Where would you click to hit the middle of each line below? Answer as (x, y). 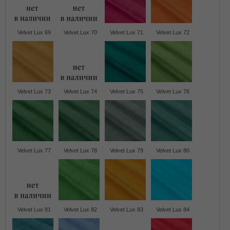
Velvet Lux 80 (172, 150)
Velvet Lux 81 (34, 209)
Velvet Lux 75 (126, 91)
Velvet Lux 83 (126, 209)
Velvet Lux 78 (80, 150)
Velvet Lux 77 (34, 150)
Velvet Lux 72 (172, 32)
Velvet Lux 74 (80, 91)
